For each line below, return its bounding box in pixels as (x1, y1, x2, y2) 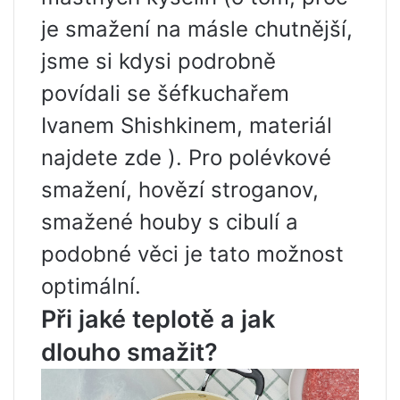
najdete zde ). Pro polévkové (41, 145, 331, 171)
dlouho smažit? (41, 337, 218, 368)
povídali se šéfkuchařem (41, 80, 289, 107)
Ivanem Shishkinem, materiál (41, 112, 332, 139)
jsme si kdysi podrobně (41, 48, 276, 75)
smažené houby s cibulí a (41, 209, 298, 236)
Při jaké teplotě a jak (41, 304, 275, 335)
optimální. (41, 273, 141, 300)
